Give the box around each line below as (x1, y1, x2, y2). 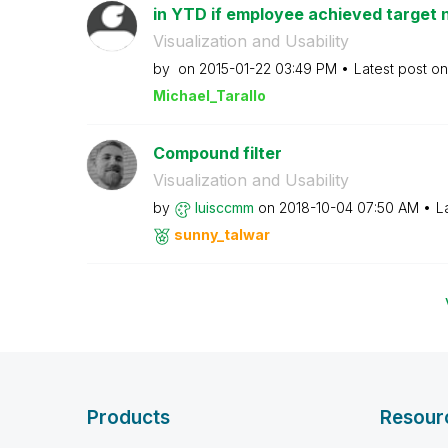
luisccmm (194, 199, 254, 216)
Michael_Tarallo (152, 87, 266, 104)
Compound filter (152, 143, 282, 163)
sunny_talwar (173, 226, 270, 243)
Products (87, 406, 170, 429)
